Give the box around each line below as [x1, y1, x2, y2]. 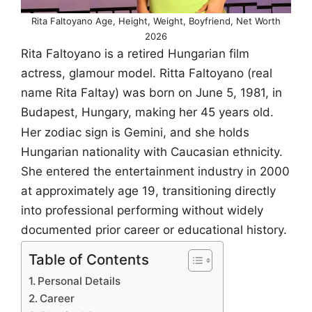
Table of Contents [29, 250, 149, 268]
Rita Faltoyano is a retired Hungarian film [21, 46, 249, 61]
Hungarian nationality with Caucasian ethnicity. [21, 145, 283, 159]
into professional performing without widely [21, 203, 263, 218]
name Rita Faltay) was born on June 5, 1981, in [21, 85, 282, 100]
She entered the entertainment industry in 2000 [21, 164, 290, 179]
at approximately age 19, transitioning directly [21, 184, 276, 198]
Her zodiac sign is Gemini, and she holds [21, 125, 249, 140]
